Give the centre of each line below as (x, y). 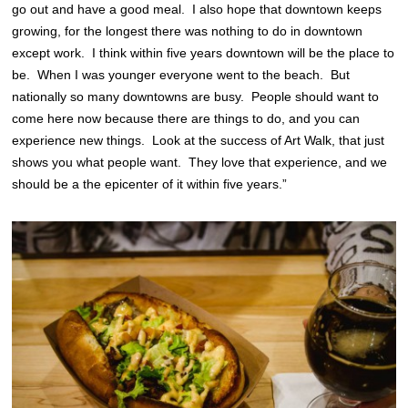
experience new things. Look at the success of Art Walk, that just (199, 140)
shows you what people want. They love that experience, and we (200, 162)
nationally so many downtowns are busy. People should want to (196, 96)
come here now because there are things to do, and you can (186, 118)
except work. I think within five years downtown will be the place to (204, 52)
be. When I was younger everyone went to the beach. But (181, 74)
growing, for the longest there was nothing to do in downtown (188, 31)
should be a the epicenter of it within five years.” (150, 184)
